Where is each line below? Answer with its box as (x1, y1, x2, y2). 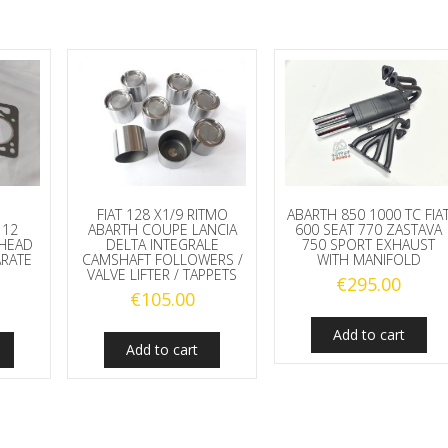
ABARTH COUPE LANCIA (87, 220, 237, 240)
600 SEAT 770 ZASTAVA (295, 220, 443, 240)
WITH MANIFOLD (316, 250, 421, 270)
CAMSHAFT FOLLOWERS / (81, 250, 243, 270)
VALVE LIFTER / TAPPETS (87, 265, 238, 285)
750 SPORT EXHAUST (302, 235, 436, 255)
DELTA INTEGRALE (105, 235, 219, 255)
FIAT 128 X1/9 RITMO (96, 205, 228, 225)
